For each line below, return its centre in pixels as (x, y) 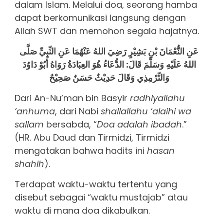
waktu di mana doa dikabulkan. (82, 211)
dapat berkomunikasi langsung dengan (100, 18)
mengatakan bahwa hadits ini (81, 151)
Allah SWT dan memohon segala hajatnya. (107, 31)
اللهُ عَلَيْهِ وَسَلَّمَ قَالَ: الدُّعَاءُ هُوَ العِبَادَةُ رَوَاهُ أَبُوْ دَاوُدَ (109, 65)
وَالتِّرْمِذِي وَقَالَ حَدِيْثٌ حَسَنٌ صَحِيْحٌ (109, 78)
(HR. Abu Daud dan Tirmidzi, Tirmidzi (92, 138)
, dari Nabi (78, 111)
